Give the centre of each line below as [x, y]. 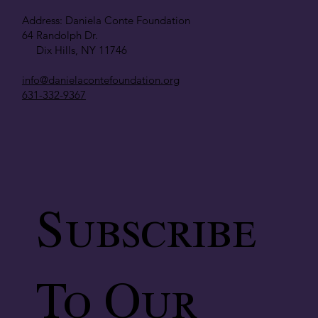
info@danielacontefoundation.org [100, 79]
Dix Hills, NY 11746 [74, 50]
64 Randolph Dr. [60, 35]
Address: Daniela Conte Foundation [106, 20]
